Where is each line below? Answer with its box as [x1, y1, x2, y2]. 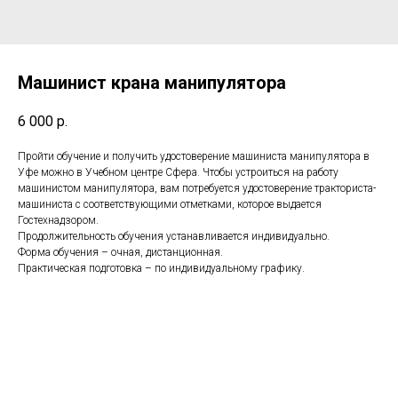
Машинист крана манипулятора [18, 72, 286, 93]
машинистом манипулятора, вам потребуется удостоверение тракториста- [18, 182, 376, 195]
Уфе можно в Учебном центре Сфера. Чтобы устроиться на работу [18, 166, 338, 179]
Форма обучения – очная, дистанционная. [18, 246, 223, 259]
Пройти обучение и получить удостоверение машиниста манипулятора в [18, 150, 370, 163]
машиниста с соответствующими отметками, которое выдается [18, 198, 322, 211]
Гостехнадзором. [18, 214, 99, 227]
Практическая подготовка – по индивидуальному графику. [18, 262, 305, 275]
